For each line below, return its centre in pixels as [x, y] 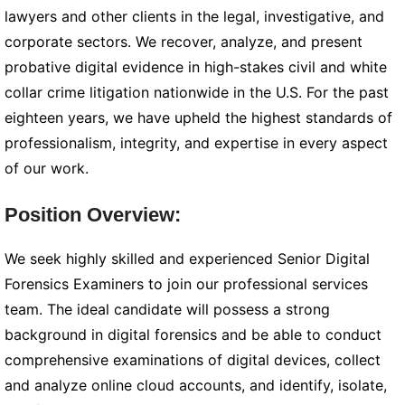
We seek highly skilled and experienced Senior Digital [187, 259]
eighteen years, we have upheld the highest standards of [198, 118]
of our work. [47, 168]
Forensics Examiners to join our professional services [186, 284]
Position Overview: [93, 215]
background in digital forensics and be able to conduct [193, 334]
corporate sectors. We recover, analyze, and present [184, 42]
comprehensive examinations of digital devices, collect [193, 360]
